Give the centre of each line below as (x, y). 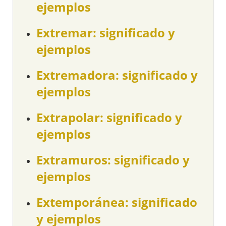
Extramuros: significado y (113, 160)
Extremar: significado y (106, 33)
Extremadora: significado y (117, 75)
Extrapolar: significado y (109, 118)
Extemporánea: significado (117, 202)
